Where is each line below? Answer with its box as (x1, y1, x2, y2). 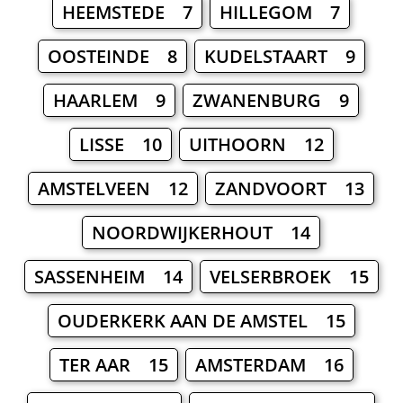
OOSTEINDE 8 (47, 44, 177, 69)
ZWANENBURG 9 (193, 88, 350, 113)
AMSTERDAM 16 (194, 353, 344, 378)
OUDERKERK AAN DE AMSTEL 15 (57, 309, 345, 334)
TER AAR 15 (58, 353, 168, 378)
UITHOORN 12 (188, 132, 324, 157)
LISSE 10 (78, 132, 162, 157)
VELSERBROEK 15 (209, 264, 369, 290)
